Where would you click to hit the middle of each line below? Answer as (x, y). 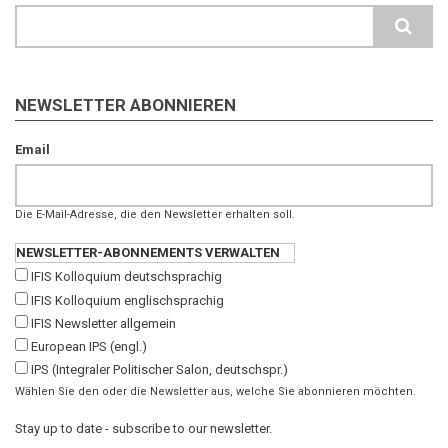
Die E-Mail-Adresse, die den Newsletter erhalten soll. (155, 215)
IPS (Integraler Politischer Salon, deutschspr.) (159, 370)
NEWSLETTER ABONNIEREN (125, 105)
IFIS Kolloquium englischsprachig (127, 300)
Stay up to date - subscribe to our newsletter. (143, 429)
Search (38, 14)
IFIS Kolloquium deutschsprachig (126, 277)
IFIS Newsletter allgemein (103, 323)
